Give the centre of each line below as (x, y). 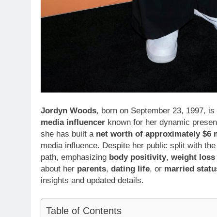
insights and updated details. (92, 180)
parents (92, 169)
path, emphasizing (75, 157)
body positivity (138, 157)
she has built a (68, 134)
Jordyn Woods (69, 110)
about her (59, 169)
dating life (130, 169)
